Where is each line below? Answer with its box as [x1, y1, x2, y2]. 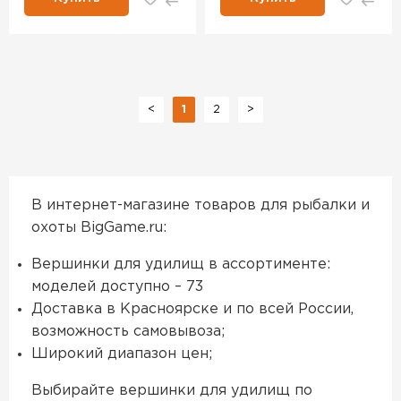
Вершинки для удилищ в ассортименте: [31, 258, 330, 272]
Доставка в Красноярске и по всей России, [31, 303, 354, 317]
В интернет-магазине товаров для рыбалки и [31, 199, 370, 213]
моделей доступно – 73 [31, 280, 203, 294]
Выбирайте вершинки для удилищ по [31, 384, 312, 398]
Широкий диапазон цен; [31, 347, 212, 362]
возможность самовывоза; [31, 325, 225, 339]
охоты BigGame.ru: [31, 221, 166, 235]
